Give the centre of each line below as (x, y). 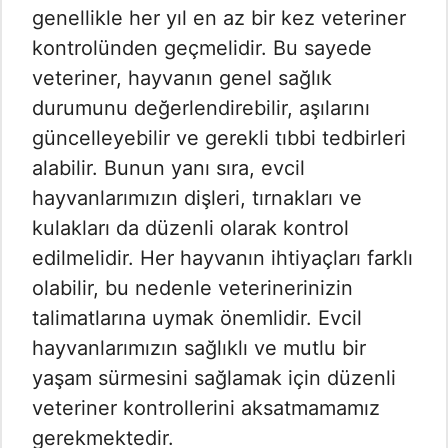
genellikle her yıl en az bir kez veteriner (219, 18)
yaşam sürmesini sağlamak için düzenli (214, 378)
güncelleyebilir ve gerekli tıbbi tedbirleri (219, 138)
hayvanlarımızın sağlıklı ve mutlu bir (199, 348)
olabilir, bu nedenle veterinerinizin (192, 288)
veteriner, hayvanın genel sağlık (182, 78)
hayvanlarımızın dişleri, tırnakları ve (197, 198)
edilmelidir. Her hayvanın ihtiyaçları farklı (222, 258)
